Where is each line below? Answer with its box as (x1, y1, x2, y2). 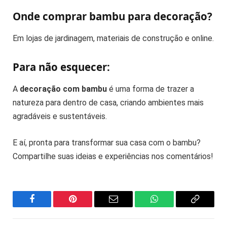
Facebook (31, 202, 67, 211)
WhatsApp (153, 202, 193, 211)
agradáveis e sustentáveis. (13, 111, 107, 122)
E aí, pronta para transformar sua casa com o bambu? (13, 137, 201, 147)
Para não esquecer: (13, 59, 110, 74)
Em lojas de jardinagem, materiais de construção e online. (13, 33, 214, 44)
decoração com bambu (20, 84, 107, 94)
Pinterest (72, 202, 104, 211)
